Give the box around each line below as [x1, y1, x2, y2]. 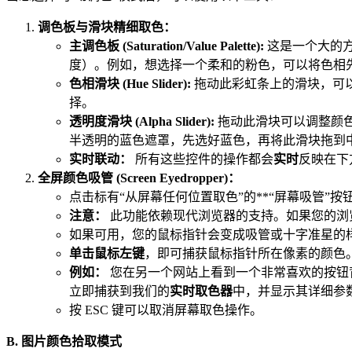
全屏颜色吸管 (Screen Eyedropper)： [38, 170, 240, 185]
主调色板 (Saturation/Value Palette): [69, 38, 264, 53]
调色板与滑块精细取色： [38, 20, 176, 34]
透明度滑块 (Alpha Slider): [69, 114, 214, 128]
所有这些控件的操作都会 [132, 152, 273, 166]
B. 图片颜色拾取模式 [6, 334, 122, 348]
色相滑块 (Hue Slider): [69, 76, 191, 90]
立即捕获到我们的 [69, 284, 170, 298]
